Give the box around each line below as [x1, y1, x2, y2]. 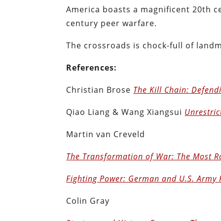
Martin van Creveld [66, 128, 146, 140]
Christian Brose [66, 84, 134, 95]
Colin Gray [66, 195, 110, 206]
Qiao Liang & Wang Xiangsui [66, 106, 185, 117]
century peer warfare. [66, 17, 157, 29]
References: [66, 62, 117, 73]
